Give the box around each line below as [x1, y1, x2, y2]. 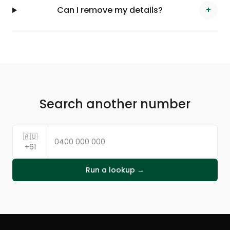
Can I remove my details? [57, 4, 163, 16]
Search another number [40, 95, 190, 112]
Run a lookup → [86, 165, 144, 175]
